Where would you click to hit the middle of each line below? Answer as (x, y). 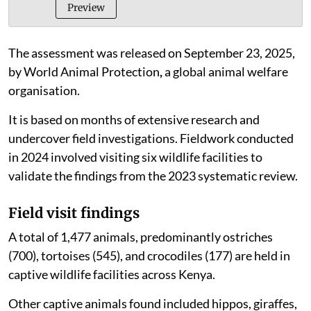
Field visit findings (74, 240)
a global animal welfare (226, 99)
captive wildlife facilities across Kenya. (112, 302)
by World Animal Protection (84, 99)
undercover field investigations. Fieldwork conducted (151, 166)
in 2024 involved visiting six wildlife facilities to (135, 184)
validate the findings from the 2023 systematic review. (153, 203)
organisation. (44, 118)
